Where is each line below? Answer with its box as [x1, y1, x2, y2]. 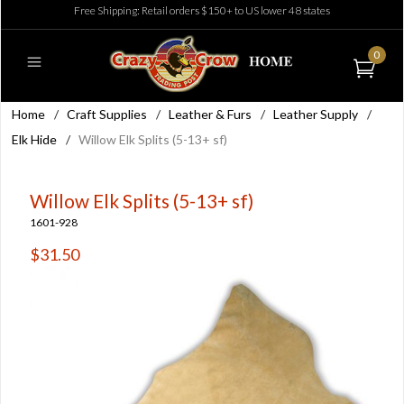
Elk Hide [12, 132, 57, 147]
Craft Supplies [67, 106, 147, 122]
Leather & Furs [169, 106, 252, 122]
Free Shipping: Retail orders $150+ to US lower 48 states [74, 4, 330, 17]
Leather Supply [273, 106, 358, 122]
